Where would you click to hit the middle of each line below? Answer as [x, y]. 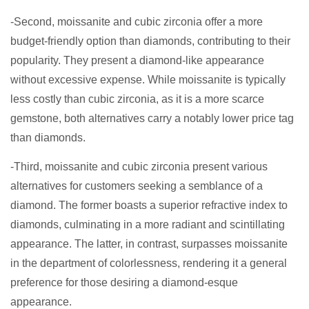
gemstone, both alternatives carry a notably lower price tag [152, 119]
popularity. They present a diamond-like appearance [137, 61]
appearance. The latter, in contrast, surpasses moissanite [149, 244]
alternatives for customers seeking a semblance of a [137, 186]
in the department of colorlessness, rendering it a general [149, 263]
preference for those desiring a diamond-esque [124, 283]
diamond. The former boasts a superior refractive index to [149, 206]
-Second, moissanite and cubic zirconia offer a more [137, 22]
